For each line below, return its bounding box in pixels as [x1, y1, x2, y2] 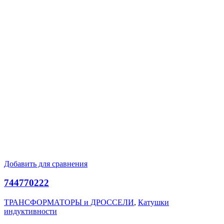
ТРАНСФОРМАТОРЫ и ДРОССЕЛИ [4, 198, 134, 207]
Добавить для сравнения [4, 159, 87, 168]
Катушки [138, 198, 169, 207]
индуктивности [4, 207, 57, 216]
